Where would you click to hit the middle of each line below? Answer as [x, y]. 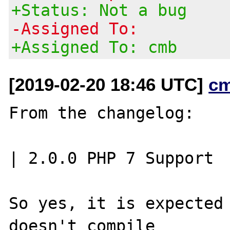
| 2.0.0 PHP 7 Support [43, 158]
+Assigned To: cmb [94, 47]
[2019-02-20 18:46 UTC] [109, 84]
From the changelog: [102, 113]
